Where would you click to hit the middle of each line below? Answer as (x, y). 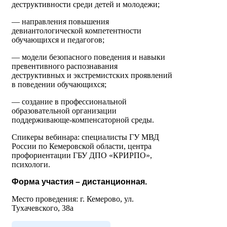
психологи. (31, 165)
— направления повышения (60, 22)
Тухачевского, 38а (43, 208)
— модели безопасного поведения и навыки (88, 57)
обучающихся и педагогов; (58, 40)
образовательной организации (64, 111)
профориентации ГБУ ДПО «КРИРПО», (82, 156)
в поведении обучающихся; (59, 85)
